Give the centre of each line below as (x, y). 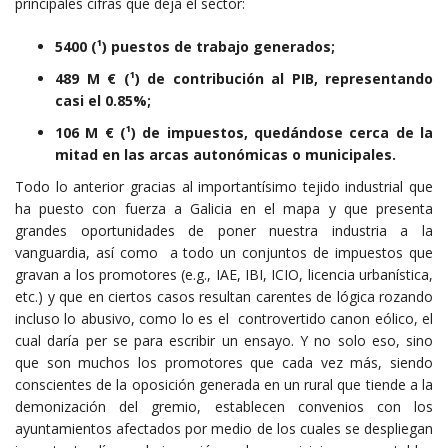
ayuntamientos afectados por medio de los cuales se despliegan (224, 429)
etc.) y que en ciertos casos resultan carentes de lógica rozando (224, 297)
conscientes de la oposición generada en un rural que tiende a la (224, 385)
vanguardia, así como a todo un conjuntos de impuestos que (224, 253)
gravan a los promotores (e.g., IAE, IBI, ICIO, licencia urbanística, (224, 275)
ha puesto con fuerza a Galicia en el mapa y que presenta (224, 209)
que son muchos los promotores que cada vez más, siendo (224, 363)
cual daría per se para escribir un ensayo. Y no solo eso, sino (224, 341)
